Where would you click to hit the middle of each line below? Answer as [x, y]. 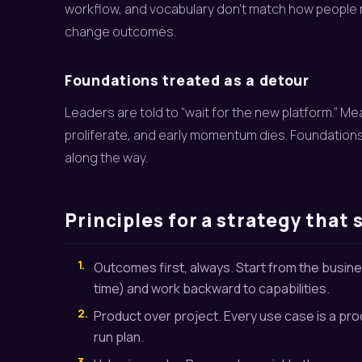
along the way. [106, 158]
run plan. [119, 337]
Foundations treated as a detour [187, 80]
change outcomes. [120, 32]
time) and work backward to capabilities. [212, 288]
